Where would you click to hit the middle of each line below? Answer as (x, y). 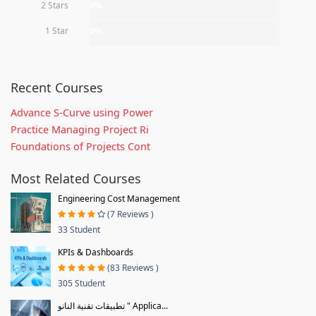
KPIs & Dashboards (96, 252)
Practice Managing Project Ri (80, 129)
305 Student (81, 283)
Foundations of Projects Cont (80, 146)
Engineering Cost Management (119, 198)
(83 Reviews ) (133, 267)
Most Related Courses (76, 178)
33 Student (79, 229)
